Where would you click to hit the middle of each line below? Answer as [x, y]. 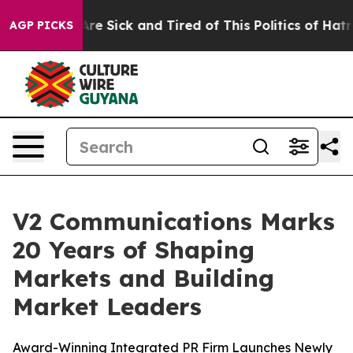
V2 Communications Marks [174, 221]
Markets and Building [143, 278]
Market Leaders [107, 307]
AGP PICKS [41, 25]
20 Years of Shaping [134, 250]
